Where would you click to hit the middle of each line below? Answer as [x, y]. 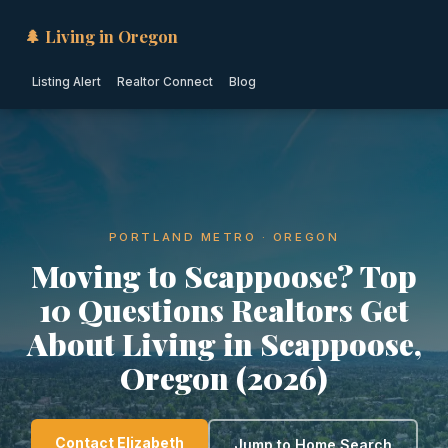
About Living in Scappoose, [224, 343]
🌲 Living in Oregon [101, 36]
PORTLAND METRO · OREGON [224, 237]
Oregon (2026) [224, 377]
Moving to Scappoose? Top [224, 275]
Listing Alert [66, 82]
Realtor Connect [165, 82]
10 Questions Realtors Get [224, 309]
